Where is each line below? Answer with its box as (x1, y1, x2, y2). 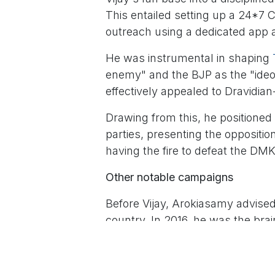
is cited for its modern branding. (106, 247, 272, 260)
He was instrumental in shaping (106, 52, 273, 65)
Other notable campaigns (106, 171, 233, 184)
